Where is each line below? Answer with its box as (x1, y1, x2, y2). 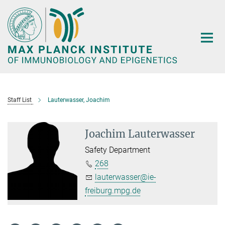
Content (3, 18, 30, 28)
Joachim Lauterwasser (85, 127, 195, 140)
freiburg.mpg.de (85, 185, 141, 195)
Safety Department (85, 145, 151, 155)
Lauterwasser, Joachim (48, 96, 110, 103)
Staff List (8, 96, 32, 103)
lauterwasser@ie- (95, 172, 157, 182)
